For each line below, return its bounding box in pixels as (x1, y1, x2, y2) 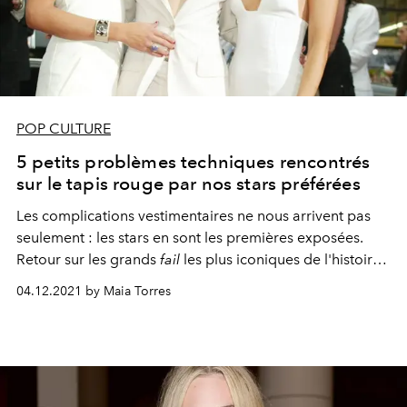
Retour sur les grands (16, 250, 156, 268)
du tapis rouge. (16, 272, 120, 290)
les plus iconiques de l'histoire (184, 250, 381, 268)
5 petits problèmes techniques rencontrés (16, 150, 371, 173)
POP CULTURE (16, 119, 111, 137)
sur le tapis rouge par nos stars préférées (16, 172, 361, 194)
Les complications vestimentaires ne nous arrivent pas (16, 206, 371, 224)
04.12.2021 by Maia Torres (16, 283, 171, 299)
